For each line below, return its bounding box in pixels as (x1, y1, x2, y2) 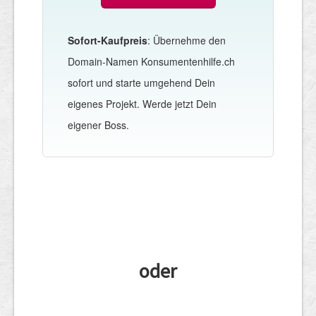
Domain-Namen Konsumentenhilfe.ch (68, 54, 235, 68)
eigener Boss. (68, 117, 129, 132)
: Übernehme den (147, 32, 226, 47)
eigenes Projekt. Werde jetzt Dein (68, 96, 217, 111)
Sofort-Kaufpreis (68, 32, 147, 47)
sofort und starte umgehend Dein (68, 75, 215, 90)
